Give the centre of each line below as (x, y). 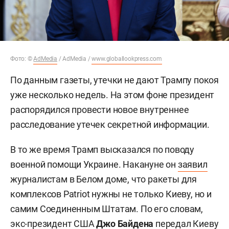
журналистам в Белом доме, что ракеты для (104, 179)
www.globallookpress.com (127, 59)
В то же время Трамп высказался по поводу (102, 149)
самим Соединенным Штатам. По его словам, (107, 209)
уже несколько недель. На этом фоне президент (112, 95)
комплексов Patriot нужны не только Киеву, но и (111, 194)
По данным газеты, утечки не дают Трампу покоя (114, 80)
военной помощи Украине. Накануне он (94, 164)
